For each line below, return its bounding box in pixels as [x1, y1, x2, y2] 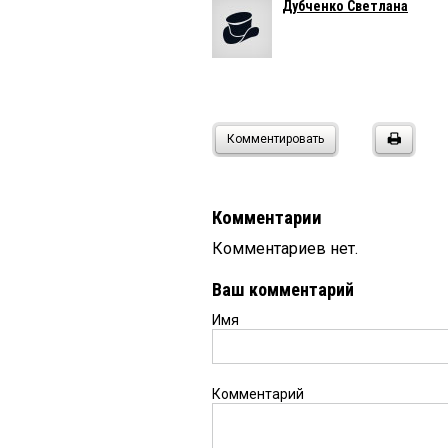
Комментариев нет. [212, 239, 358, 258]
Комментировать [227, 132, 324, 146]
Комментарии [212, 207, 322, 229]
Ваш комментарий [212, 279, 354, 300]
